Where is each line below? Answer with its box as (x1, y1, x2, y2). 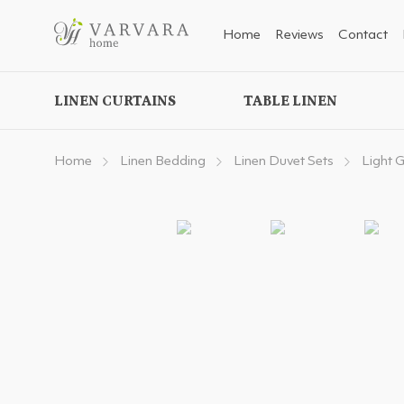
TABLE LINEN (243, 93, 337, 109)
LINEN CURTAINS (54, 93, 176, 109)
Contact (338, 29, 388, 42)
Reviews (275, 29, 324, 42)
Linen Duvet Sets (234, 155, 334, 169)
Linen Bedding (120, 155, 206, 169)
